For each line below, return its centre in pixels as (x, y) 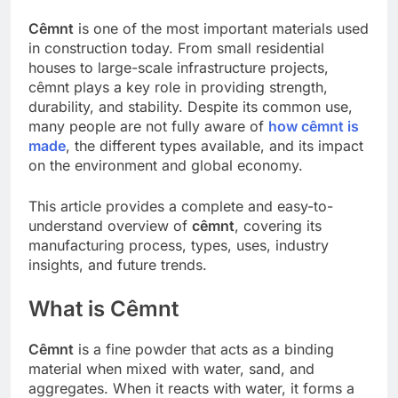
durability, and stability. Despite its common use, (191, 106)
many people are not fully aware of (148, 126)
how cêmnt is (314, 126)
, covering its (278, 225)
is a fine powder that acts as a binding (204, 349)
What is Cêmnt (103, 308)
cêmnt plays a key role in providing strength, (178, 87)
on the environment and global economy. (166, 165)
